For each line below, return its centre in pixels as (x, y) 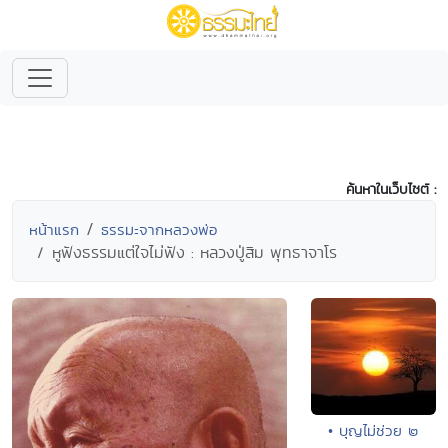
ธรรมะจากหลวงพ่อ (159, 229)
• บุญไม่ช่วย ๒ (373, 430)
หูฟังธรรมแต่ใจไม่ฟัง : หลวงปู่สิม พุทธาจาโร (194, 252)
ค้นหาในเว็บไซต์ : (391, 189)
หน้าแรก (54, 229)
